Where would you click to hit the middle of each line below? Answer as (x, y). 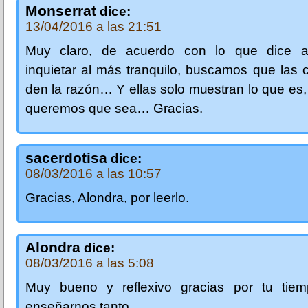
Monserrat (61, 10)
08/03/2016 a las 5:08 (90, 263)
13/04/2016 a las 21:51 (93, 26)
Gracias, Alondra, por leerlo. (107, 197)
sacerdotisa (66, 157)
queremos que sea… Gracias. (114, 108)
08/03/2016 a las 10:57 (93, 173)
